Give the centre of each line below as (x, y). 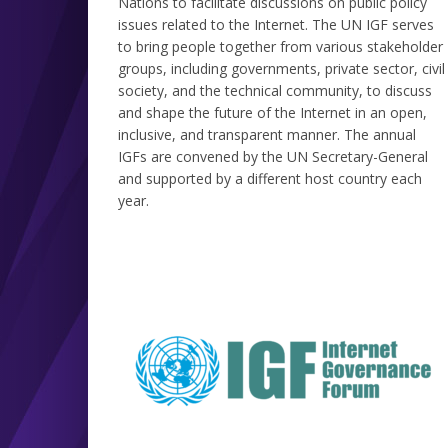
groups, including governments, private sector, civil (281, 68)
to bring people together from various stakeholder (280, 46)
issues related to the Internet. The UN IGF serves (276, 24)
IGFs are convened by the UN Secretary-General (273, 156)
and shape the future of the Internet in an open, (272, 112)
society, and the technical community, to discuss (275, 90)
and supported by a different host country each (270, 178)
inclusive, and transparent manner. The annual (267, 134)
